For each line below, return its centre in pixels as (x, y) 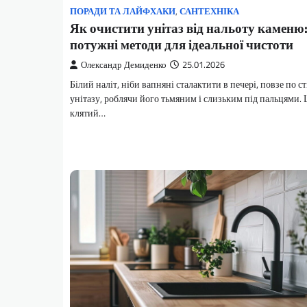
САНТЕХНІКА (209, 11)
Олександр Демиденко (124, 64)
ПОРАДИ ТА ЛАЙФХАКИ (123, 11)
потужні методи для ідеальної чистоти (182, 44)
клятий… (88, 113)
